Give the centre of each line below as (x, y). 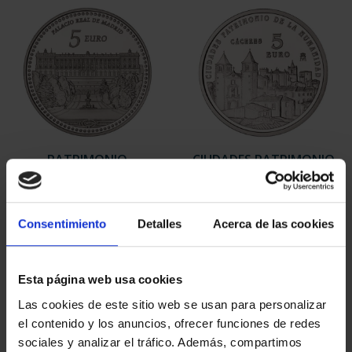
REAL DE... (87, 194)
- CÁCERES (263, 177)
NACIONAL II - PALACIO (87, 177)
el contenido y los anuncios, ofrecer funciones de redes (170, 323)
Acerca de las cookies (273, 224)
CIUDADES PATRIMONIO (263, 160)
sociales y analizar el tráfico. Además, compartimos (160, 342)
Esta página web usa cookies (100, 280)
